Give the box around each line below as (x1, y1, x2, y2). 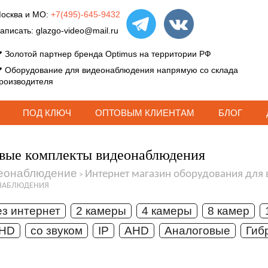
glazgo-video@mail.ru (36, 25, 118, 35)
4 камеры (141, 205, 192, 217)
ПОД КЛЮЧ (23, 108, 71, 118)
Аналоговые (164, 224, 230, 237)
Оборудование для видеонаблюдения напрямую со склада (2, 65, 238, 75)
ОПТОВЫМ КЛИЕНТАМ (95, 108, 194, 118)
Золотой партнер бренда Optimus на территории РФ (2, 48, 211, 59)
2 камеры (75, 205, 126, 217)
